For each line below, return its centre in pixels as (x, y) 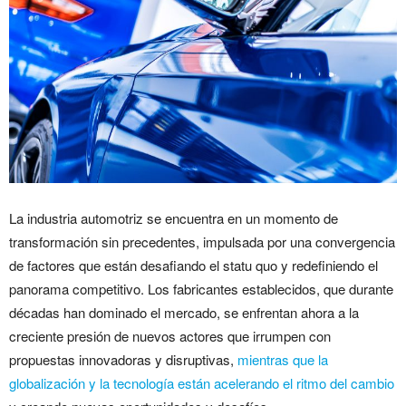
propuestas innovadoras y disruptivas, (123, 360)
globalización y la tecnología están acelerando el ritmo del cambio (202, 383)
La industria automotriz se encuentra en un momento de (174, 218)
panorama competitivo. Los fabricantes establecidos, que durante (201, 289)
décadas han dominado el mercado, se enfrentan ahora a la (184, 313)
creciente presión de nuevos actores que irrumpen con (170, 336)
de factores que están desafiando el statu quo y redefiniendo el (193, 266)
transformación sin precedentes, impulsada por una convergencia (202, 242)
